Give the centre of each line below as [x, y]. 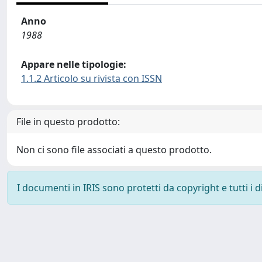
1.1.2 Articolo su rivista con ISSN [92, 78]
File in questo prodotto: [68, 122]
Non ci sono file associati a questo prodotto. [114, 150]
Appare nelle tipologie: [74, 64]
